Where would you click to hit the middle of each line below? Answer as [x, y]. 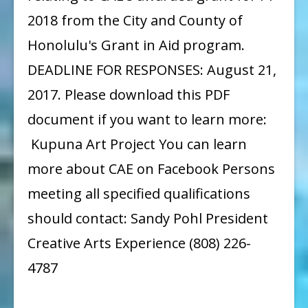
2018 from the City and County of [135, 20]
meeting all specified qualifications [139, 193]
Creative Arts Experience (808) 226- [139, 243]
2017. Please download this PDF [129, 94]
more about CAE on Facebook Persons [151, 168]
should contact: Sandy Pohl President [148, 218]
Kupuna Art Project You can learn [137, 144]
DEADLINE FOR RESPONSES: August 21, [152, 69]
